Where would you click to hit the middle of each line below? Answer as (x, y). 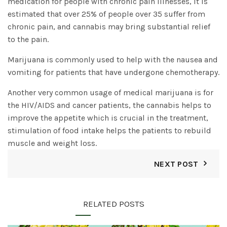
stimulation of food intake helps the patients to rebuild (109, 131)
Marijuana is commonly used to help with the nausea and (113, 60)
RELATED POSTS (113, 204)
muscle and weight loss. (52, 143)
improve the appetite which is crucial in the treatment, (108, 118)
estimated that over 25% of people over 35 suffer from (106, 14)
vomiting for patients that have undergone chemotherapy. (113, 72)
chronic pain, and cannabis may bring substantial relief (109, 27)
